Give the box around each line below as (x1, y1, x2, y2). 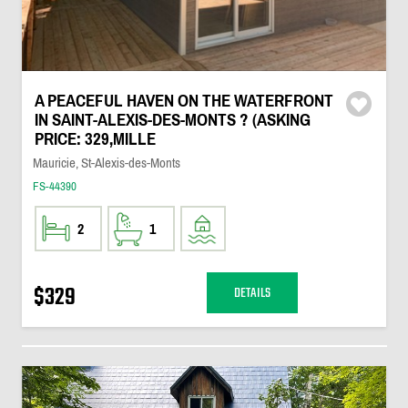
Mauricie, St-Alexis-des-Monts (32, 155, 180, 170)
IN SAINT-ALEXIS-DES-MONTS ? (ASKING (34, 110, 311, 129)
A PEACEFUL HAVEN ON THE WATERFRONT (34, 91, 333, 110)
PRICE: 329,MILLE (34, 129, 156, 148)
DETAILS (233, 281, 270, 304)
